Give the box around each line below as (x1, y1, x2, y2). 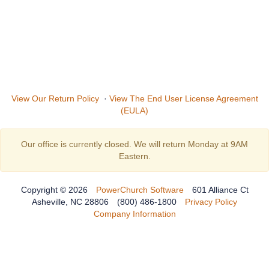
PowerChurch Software (95, 185, 184, 195)
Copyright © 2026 (20, 185, 88, 195)
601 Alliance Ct (192, 185, 249, 195)
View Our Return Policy (11, 94, 99, 103)
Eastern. (118, 151, 151, 161)
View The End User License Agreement (109, 94, 258, 103)
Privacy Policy (185, 197, 237, 207)
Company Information (93, 209, 176, 219)
